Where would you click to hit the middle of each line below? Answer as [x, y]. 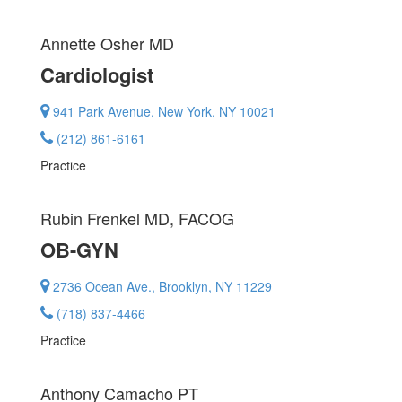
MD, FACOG [189, 218]
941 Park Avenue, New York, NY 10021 [164, 111]
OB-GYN [79, 249]
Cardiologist [97, 74]
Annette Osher [95, 43]
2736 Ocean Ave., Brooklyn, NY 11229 [162, 286]
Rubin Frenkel [92, 218]
